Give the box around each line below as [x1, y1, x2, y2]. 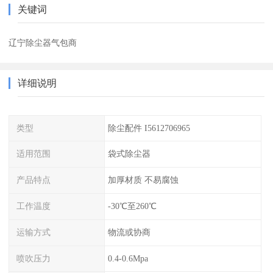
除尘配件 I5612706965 [107, 122, 190, 133]
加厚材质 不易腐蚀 [107, 175, 179, 185]
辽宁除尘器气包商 [9, 37, 77, 48]
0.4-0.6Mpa [107, 253, 148, 263]
